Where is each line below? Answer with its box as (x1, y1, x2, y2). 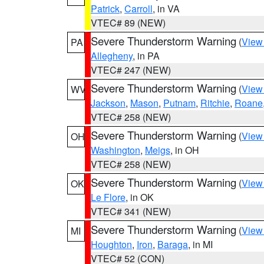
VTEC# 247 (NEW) (91, 63, 171, 77)
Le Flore (91, 190, 126, 204)
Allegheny (91, 49, 133, 62)
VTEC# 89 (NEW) (91, 16, 166, 29)
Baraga (157, 237, 188, 251)
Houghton (91, 237, 132, 251)
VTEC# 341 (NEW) (91, 204, 171, 218)
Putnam (163, 96, 196, 110)
